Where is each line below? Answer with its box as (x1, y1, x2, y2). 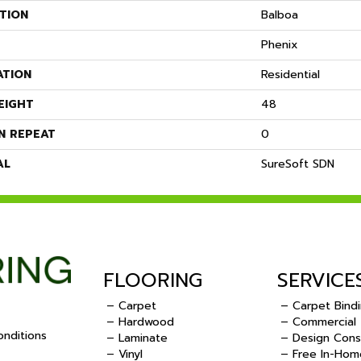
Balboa (261, 6, 298, 24)
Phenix (261, 36, 298, 54)
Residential (261, 66, 320, 84)
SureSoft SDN (261, 156, 334, 173)
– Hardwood (106, 313, 174, 331)
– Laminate (106, 330, 168, 347)
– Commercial (280, 313, 356, 331)
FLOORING (103, 266, 202, 296)
